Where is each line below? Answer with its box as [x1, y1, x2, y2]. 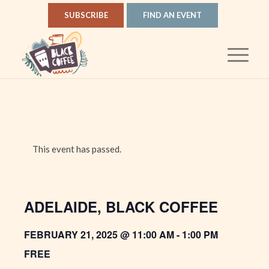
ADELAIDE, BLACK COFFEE [24, 196, 218, 217]
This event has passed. [32, 144, 121, 155]
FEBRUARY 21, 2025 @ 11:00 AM [24, 228, 174, 242]
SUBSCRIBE [64, 10, 108, 20]
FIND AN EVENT [143, 10, 202, 20]
